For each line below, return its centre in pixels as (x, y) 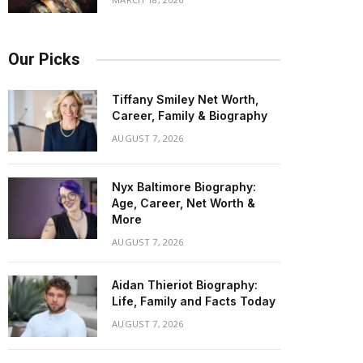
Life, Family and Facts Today (194, 301)
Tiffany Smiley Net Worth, (185, 99)
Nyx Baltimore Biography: (184, 187)
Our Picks (44, 59)
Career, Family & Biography (190, 115)
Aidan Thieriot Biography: (185, 285)
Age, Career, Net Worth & (184, 203)
